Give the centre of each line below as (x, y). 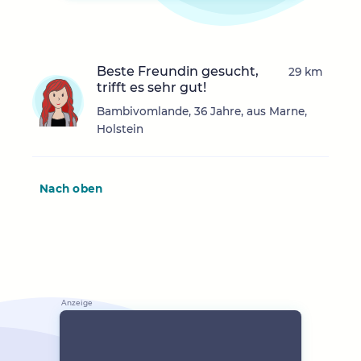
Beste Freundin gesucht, (178, 72)
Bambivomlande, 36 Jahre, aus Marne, (202, 112)
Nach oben (71, 189)
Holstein (120, 129)
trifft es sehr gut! (151, 88)
